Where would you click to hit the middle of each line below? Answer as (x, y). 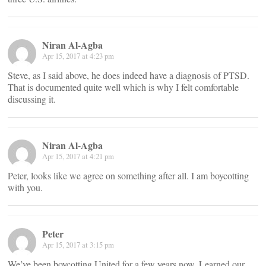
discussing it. (32, 99)
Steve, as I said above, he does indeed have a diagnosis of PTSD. (129, 75)
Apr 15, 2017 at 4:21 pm (78, 156)
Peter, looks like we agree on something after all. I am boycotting (128, 175)
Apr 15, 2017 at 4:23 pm (78, 56)
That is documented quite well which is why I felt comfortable (123, 87)
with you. (25, 187)
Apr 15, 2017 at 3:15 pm (78, 244)
